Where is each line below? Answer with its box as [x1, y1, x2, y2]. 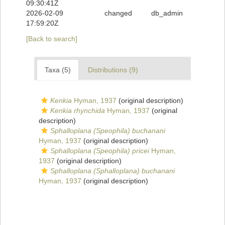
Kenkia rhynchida [50, 106, 105, 115]
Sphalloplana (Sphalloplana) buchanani [50, 167, 175, 175]
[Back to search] [26, 35, 77, 43]
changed [104, 9, 132, 18]
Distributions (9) [88, 66, 138, 74]
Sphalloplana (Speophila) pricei [50, 147, 149, 155]
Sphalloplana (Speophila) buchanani [50, 127, 165, 135]
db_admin [151, 9, 183, 18]
